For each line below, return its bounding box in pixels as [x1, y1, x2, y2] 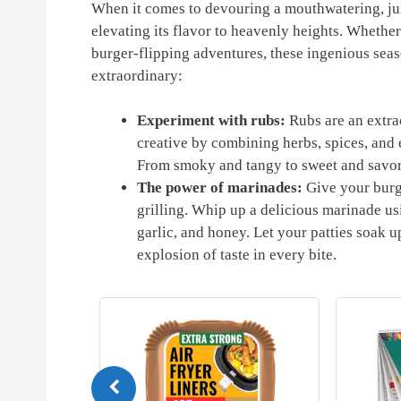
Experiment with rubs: [137, 112, 286, 130]
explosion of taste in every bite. [137, 246, 337, 264]
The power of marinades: [137, 179, 303, 197]
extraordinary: [91, 66, 183, 84]
